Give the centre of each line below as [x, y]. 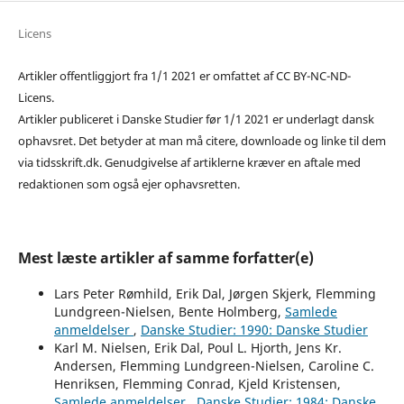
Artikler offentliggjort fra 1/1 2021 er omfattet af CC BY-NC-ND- [184, 76]
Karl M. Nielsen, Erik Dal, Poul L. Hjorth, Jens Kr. [197, 348]
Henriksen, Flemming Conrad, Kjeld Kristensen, [197, 384]
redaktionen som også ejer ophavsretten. [129, 184]
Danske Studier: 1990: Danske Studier [254, 330]
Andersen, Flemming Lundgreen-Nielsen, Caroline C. [214, 366]
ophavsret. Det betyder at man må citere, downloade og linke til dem [202, 141]
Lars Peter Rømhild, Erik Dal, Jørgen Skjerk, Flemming [215, 294]
